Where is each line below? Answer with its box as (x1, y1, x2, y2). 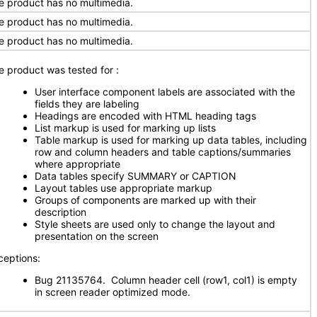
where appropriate (35, 158, 120, 170)
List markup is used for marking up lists (35, 122, 216, 134)
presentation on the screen (35, 230, 158, 242)
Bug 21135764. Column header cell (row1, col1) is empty (35, 274, 297, 286)
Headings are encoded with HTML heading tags (35, 110, 256, 122)
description (35, 206, 86, 218)
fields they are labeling (35, 98, 139, 110)
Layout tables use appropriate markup (35, 182, 212, 194)
